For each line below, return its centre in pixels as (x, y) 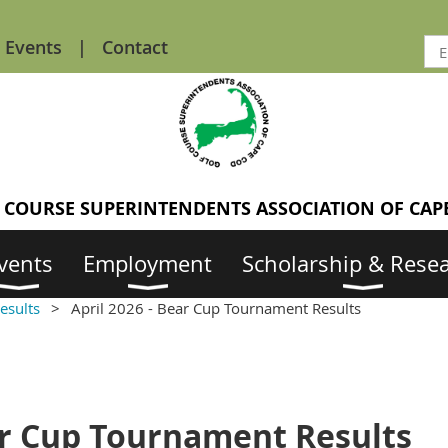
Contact (135, 47)
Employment (147, 264)
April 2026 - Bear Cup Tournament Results (216, 308)
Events (33, 47)
